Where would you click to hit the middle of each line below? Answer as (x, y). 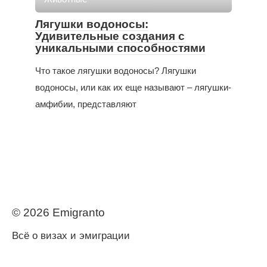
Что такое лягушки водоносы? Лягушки (116, 71)
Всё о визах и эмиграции (71, 236)
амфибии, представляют (86, 104)
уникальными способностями (120, 48)
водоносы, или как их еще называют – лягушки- (133, 88)
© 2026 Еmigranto (58, 213)
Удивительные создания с (110, 36)
